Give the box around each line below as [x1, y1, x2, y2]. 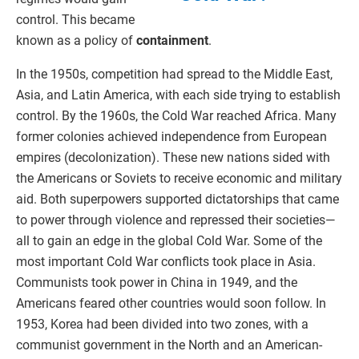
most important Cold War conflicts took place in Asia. [16, 253, 316, 269]
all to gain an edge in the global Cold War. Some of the [16, 232, 322, 248]
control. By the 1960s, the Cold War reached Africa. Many [16, 107, 337, 123]
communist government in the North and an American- [16, 337, 322, 353]
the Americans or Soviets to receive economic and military [16, 170, 342, 186]
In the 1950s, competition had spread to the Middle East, [16, 66, 333, 82]
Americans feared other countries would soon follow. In [16, 295, 326, 311]
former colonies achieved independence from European [16, 128, 327, 144]
